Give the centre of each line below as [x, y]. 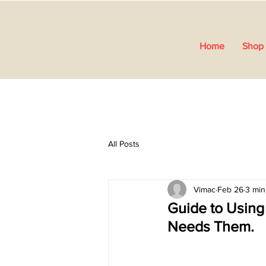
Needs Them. [211, 227]
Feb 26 [230, 189]
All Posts [124, 143]
